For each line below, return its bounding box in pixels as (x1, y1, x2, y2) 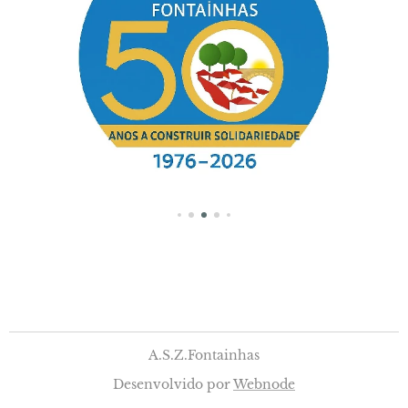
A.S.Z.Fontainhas (148, 347, 260, 363)
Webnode (233, 376, 295, 393)
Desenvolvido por (113, 376, 233, 393)
